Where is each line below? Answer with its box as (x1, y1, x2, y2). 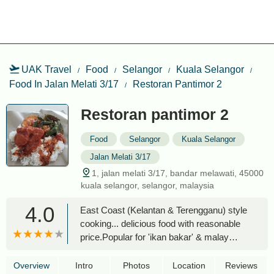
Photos (122, 261, 150, 270)
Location (172, 261, 206, 270)
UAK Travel (21, 64, 72, 75)
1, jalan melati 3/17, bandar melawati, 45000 (92, 168, 264, 178)
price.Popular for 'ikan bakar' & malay (80, 232, 229, 242)
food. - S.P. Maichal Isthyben (80, 245, 194, 256)
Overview (13, 261, 50, 270)
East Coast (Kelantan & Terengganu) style (80, 205, 247, 215)
